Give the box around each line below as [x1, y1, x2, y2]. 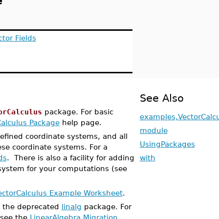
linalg [61, 202, 82, 211]
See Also [139, 92, 184, 104]
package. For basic [42, 108, 113, 116]
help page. [59, 118, 102, 127]
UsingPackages [139, 140, 195, 148]
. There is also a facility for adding [6, 153, 134, 162]
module [139, 126, 168, 134]
